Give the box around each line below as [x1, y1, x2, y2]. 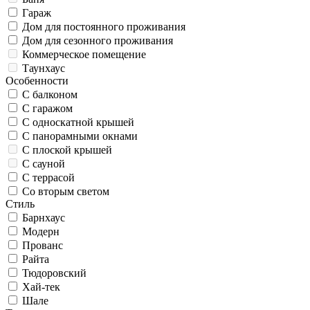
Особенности [6, 75, 69, 87]
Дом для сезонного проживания [22, 35, 173, 47]
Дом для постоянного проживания [22, 21, 185, 33]
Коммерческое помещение [22, 48, 146, 61]
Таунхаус [22, 62, 65, 75]
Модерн [22, 226, 60, 238]
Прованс [22, 239, 63, 252]
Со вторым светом [22, 185, 109, 198]
